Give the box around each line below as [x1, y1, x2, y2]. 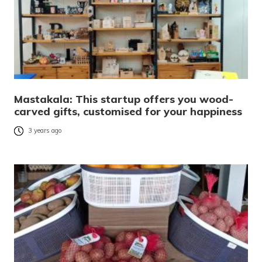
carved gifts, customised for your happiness [14, 104, 242, 118]
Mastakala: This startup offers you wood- [14, 92, 233, 106]
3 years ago [28, 126, 62, 135]
